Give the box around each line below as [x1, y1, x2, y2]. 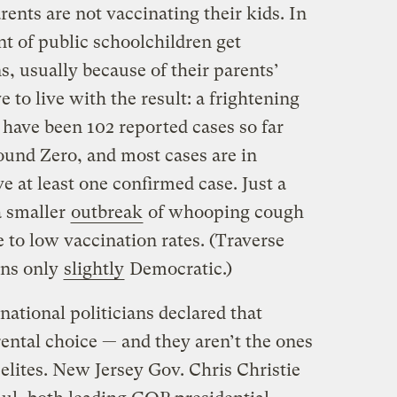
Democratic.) [124, 259, 232, 280]
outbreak [70, 202, 143, 223]
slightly [63, 259, 124, 280]
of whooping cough [143, 202, 304, 223]
